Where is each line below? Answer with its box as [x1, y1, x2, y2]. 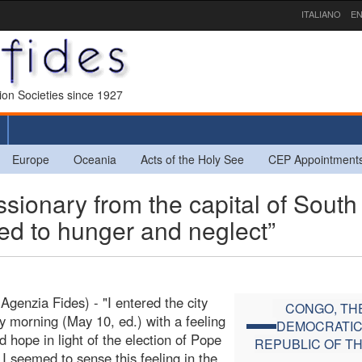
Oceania [74, 150, 116, 167]
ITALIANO [301, 7, 341, 20]
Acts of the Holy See [141, 150, 244, 167]
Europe [12, 150, 49, 167]
